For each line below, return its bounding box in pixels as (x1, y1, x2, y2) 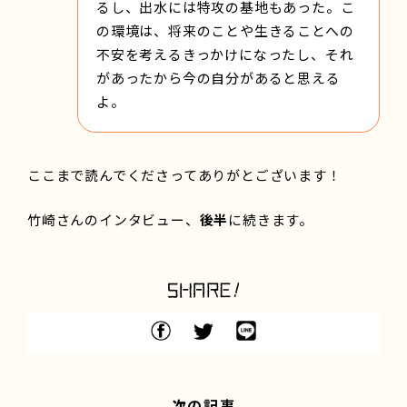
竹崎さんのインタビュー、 (27, 209, 200, 229)
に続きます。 (228, 209, 314, 229)
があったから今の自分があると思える (96, 67, 341, 87)
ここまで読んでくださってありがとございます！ (27, 164, 342, 184)
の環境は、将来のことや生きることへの (96, 20, 354, 40)
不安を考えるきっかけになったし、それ (96, 44, 354, 64)
